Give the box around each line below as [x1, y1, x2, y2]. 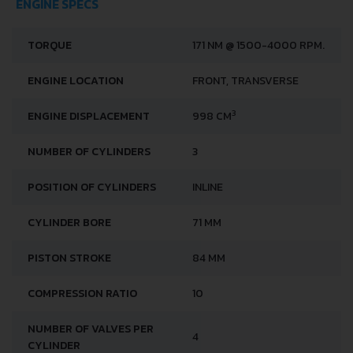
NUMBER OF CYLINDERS [28, 143, 150, 161]
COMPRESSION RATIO [28, 285, 137, 303]
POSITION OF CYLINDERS [28, 179, 156, 196]
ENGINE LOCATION [28, 72, 124, 90]
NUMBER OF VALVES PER [28, 321, 154, 338]
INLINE [192, 179, 223, 196]
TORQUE [28, 37, 72, 54]
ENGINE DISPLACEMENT [28, 108, 150, 125]
